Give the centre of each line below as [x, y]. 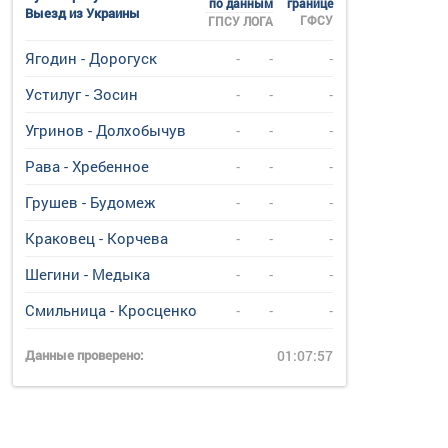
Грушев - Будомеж [90, 202]
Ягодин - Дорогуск [91, 58]
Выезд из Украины [83, 13]
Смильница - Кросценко [111, 310]
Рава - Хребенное [87, 166]
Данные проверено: [84, 355]
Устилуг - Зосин [82, 94]
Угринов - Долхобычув [106, 130]
